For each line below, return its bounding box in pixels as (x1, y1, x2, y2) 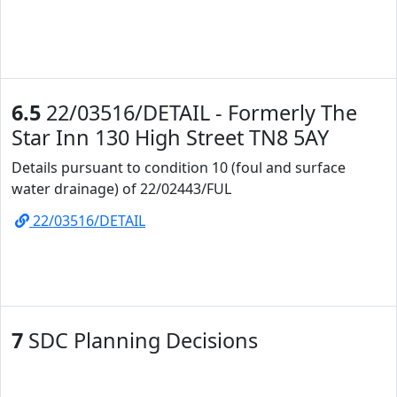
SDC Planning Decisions (23, 326, 258, 354)
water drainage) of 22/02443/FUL (12, 179, 231, 198)
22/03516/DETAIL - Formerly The (41, 98, 357, 127)
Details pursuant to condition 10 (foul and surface (12, 158, 346, 177)
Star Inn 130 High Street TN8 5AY (12, 123, 329, 152)
